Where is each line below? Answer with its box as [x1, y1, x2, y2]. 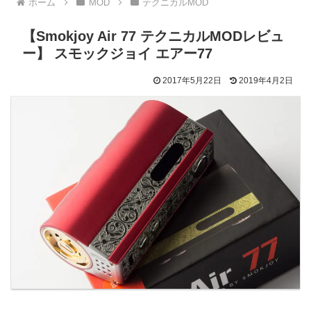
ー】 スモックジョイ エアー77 [22, 45, 212, 61]
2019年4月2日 [239, 75, 293, 85]
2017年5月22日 [162, 75, 221, 85]
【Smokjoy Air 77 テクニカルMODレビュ [22, 28, 284, 44]
